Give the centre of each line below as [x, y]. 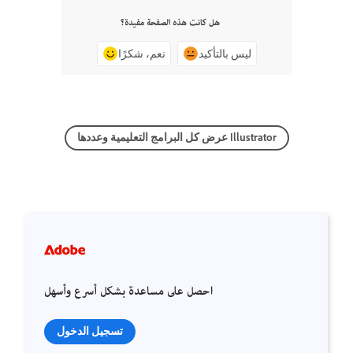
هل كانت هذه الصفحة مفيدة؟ [170, 24]
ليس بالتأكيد [225, 54]
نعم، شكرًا [141, 54]
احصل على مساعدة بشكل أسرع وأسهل [128, 293]
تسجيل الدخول [90, 331]
